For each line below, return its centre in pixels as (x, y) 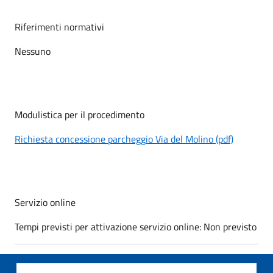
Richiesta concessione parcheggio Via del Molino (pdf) (124, 139)
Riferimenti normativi (59, 27)
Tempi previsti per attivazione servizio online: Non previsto (136, 226)
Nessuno (33, 51)
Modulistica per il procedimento (80, 114)
